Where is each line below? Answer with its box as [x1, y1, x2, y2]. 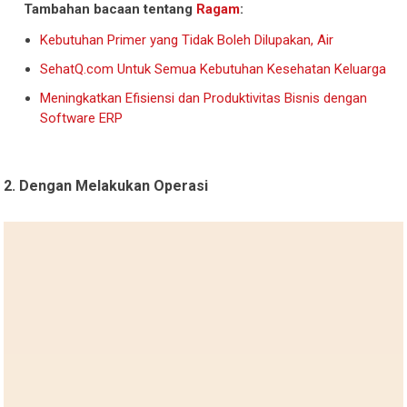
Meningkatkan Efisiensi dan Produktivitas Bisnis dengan [40, 89, 368, 106]
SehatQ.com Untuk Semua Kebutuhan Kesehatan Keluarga [40, 60, 387, 77]
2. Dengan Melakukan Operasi [4, 176, 209, 194]
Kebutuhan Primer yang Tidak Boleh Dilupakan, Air [40, 31, 338, 48]
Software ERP [40, 109, 124, 126]
